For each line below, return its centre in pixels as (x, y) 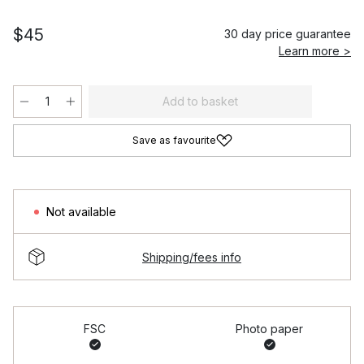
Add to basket (200, 101)
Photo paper (269, 329)
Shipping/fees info (192, 257)
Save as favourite (174, 140)
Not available (81, 212)
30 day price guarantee (288, 34)
